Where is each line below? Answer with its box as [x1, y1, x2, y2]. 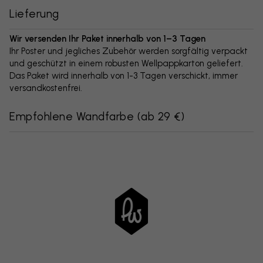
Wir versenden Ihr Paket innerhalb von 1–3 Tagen [9, 33, 205, 44]
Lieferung [9, 6, 59, 21]
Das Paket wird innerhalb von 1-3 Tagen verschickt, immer [9, 70, 238, 81]
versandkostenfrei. [9, 82, 82, 93]
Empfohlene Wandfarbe [9, 109, 134, 123]
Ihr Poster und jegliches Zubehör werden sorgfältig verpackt [9, 45, 248, 56]
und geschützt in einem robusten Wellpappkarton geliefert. [9, 58, 243, 69]
